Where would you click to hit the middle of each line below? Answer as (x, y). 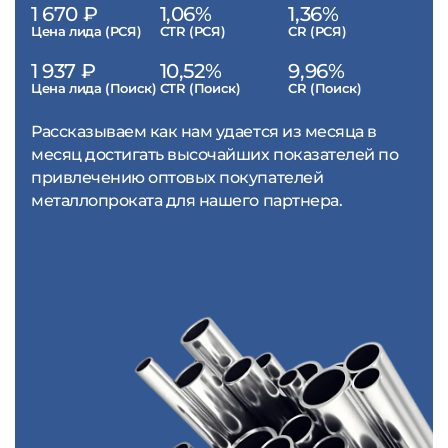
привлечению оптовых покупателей (177, 178)
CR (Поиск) (325, 88)
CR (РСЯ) (317, 31)
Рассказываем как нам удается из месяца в (204, 132)
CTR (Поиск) (200, 88)
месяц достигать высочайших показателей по (215, 155)
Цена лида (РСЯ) (86, 31)
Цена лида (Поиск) (94, 88)
